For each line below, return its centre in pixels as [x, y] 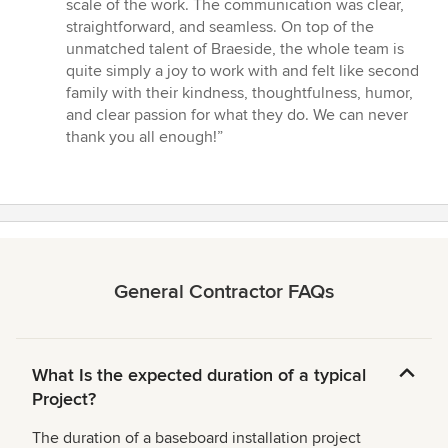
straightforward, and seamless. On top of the [220, 26]
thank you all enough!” [144, 136]
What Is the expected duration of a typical [199, 374]
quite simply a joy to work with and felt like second [242, 70]
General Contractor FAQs [224, 291]
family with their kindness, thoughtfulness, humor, [239, 92]
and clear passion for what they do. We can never [237, 114]
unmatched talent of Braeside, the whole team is [235, 48]
